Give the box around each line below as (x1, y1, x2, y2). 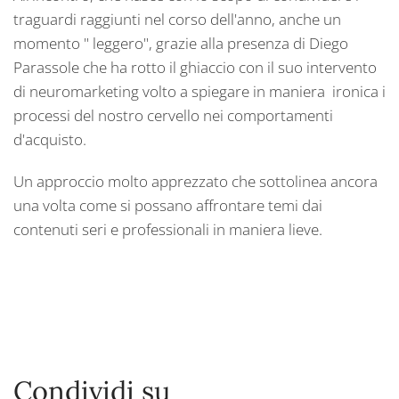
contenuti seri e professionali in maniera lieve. (13, 219, 322, 240)
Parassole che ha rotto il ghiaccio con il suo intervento (13, 57, 380, 78)
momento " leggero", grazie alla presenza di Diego (13, 33, 348, 54)
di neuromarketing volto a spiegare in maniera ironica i (13, 81, 386, 102)
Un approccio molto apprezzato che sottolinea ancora (13, 171, 378, 192)
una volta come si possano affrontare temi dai (13, 195, 322, 216)
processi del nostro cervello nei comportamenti (13, 105, 333, 126)
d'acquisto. (13, 129, 86, 151)
